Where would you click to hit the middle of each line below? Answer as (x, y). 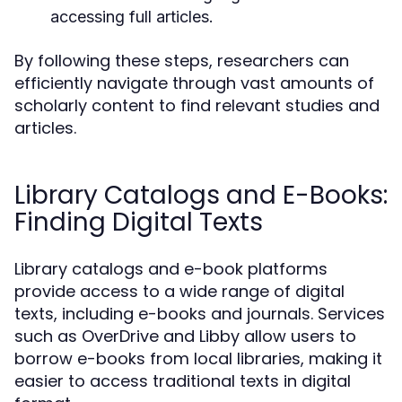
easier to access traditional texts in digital (183, 381)
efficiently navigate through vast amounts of (194, 83)
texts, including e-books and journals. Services (200, 314)
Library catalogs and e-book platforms (171, 269)
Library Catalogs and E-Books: (201, 195)
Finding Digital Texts (139, 222)
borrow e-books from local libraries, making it (198, 358)
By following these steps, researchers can (182, 61)
